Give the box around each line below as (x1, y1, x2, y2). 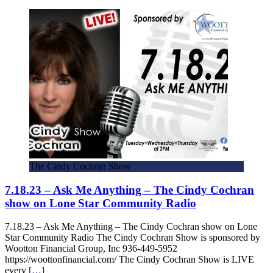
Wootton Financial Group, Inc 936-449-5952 (5, 243, 177, 254)
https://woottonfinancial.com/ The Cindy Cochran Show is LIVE (5, 254, 254, 265)
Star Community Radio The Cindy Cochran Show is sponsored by (5, 232, 260, 243)
